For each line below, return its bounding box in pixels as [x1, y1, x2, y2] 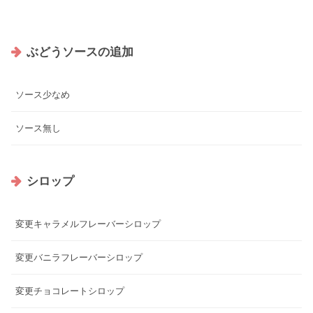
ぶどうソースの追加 [27, 45, 134, 59]
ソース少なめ [15, 89, 70, 101]
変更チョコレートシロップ [15, 285, 124, 296]
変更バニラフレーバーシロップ [15, 252, 143, 263]
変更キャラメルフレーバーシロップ [15, 218, 161, 229]
